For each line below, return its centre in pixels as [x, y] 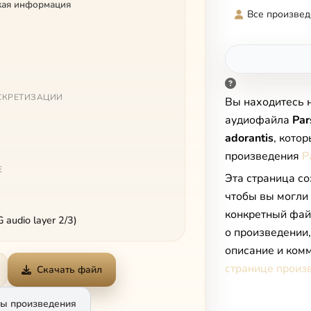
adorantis [249, 138]
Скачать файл [69, 270]
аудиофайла [259, 120]
